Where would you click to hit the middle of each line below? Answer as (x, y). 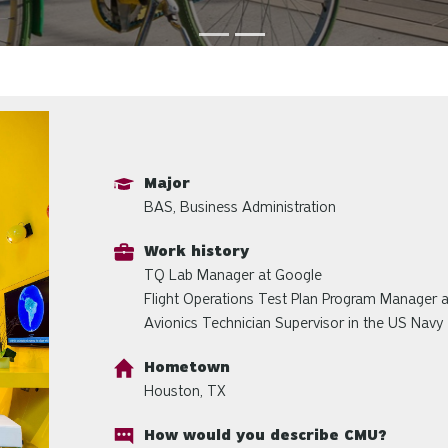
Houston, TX (185, 391)
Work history (196, 251)
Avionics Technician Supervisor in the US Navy (294, 323)
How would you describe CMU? (265, 435)
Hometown (187, 367)
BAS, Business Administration (240, 207)
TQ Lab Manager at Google (233, 275)
